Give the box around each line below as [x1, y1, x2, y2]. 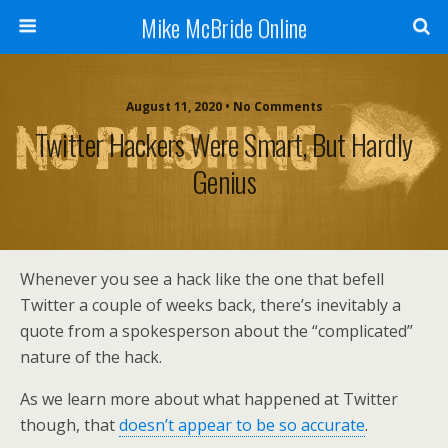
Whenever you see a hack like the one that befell [20, 268, 384, 290]
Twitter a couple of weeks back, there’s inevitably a [20, 294, 401, 316]
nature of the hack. [20, 346, 162, 368]
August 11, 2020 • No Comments [125, 98, 323, 115]
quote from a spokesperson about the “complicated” [20, 320, 413, 342]
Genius [191, 160, 257, 202]
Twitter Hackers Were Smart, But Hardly [35, 123, 413, 165]
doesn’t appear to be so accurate [119, 414, 365, 436]
